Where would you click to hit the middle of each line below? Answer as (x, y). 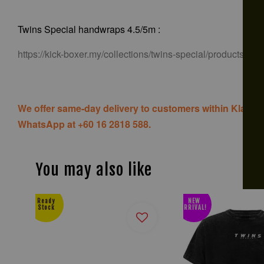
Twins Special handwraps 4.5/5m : (89, 29)
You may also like (94, 169)
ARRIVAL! (194, 208)
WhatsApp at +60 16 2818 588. (84, 124)
